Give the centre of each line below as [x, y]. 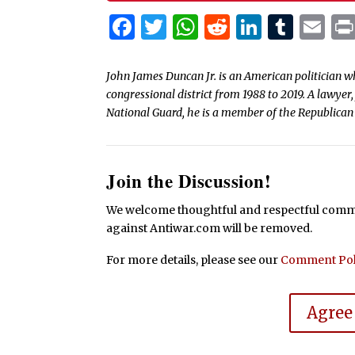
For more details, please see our [194, 260]
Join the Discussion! [189, 181]
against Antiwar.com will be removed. [210, 229]
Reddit [270, 27]
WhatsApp [263, 27]
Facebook [195, 27]
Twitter [213, 27]
